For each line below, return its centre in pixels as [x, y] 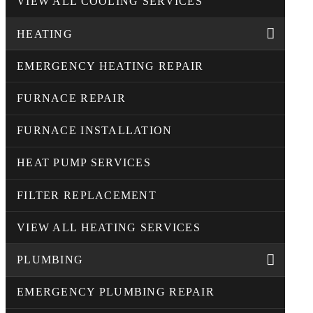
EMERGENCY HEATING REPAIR [110, 66]
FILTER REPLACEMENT [87, 195]
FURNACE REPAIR [71, 99]
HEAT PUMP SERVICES [84, 163]
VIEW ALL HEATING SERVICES [109, 227]
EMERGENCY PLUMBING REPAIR [116, 292]
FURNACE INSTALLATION [95, 131]
